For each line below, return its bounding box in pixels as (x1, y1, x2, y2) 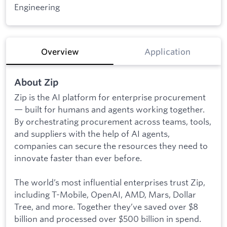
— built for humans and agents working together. (14, 104, 205, 115)
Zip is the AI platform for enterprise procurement (14, 92, 206, 103)
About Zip (14, 76, 59, 88)
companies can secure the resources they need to (14, 140, 208, 152)
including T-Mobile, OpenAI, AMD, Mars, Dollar (14, 189, 196, 200)
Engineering (14, 2, 60, 13)
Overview (41, 47, 79, 57)
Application (144, 47, 191, 57)
